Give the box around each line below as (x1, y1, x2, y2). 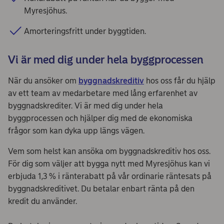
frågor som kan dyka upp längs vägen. (8, 126, 144, 136)
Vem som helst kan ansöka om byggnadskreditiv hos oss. (8, 146, 210, 156)
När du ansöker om (8, 76, 78, 86)
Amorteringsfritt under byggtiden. (24, 26, 146, 36)
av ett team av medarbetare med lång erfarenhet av (8, 88, 197, 98)
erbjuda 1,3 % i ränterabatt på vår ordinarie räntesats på (8, 171, 211, 181)
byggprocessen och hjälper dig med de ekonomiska (8, 113, 192, 123)
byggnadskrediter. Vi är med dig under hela (8, 101, 163, 111)
